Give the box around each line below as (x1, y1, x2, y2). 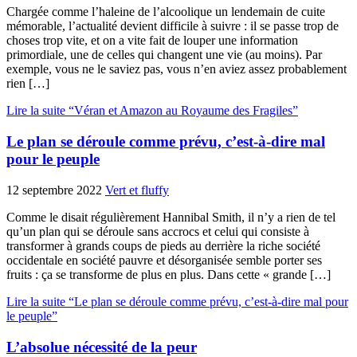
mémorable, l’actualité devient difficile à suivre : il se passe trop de (6, 19, 339, 33)
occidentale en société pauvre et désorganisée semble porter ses (6, 253, 322, 267)
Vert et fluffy (105, 182, 169, 197)
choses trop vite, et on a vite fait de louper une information (6, 33, 298, 48)
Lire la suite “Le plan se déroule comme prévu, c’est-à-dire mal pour (6, 294, 348, 308)
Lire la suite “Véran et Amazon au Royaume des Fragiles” (6, 104, 298, 118)
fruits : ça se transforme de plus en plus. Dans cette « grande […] (6, 267, 331, 281)
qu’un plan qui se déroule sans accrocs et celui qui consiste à (6, 224, 309, 238)
